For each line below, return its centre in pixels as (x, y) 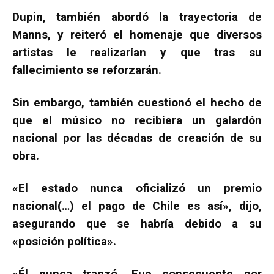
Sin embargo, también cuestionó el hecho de (137, 102)
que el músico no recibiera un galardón (137, 120)
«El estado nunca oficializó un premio (137, 188)
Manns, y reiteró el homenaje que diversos (137, 34)
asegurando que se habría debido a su (137, 223)
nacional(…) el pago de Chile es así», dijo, (137, 206)
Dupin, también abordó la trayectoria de (137, 17)
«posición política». (64, 241)
